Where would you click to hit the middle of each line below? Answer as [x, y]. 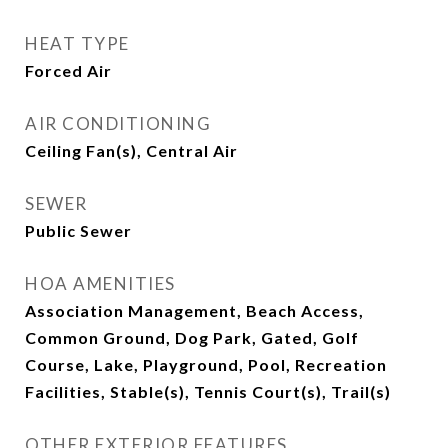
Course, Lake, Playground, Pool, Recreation [206, 364]
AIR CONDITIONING [118, 123]
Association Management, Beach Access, [194, 310]
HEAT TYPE [77, 43]
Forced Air [68, 70]
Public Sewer [78, 230]
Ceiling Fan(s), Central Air [131, 150]
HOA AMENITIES [100, 283]
